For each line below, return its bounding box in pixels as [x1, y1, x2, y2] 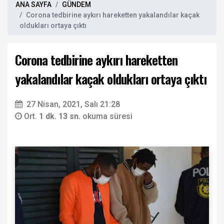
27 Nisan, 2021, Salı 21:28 [26, 99, 120, 109]
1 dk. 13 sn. [39, 111, 82, 121]
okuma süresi [82, 111, 132, 121]
